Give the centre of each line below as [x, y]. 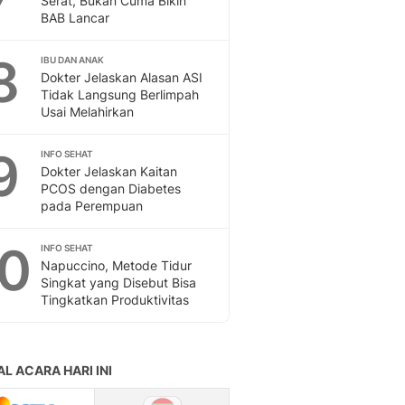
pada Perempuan [92, 206]
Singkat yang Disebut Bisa [118, 283]
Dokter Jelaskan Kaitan [109, 171]
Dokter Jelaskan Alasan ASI [122, 77]
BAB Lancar [75, 18]
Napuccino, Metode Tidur [116, 265]
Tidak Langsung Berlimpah [120, 94]
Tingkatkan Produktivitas [115, 300]
